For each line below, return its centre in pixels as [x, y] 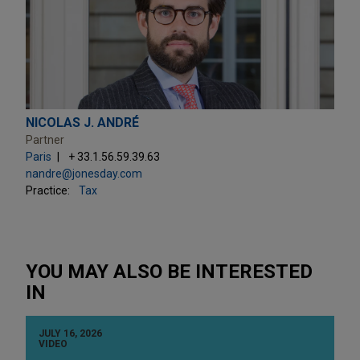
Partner [45, 139]
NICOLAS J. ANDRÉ [82, 122]
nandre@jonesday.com [84, 173]
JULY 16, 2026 [70, 333]
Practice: [48, 190]
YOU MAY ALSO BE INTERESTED [169, 271]
